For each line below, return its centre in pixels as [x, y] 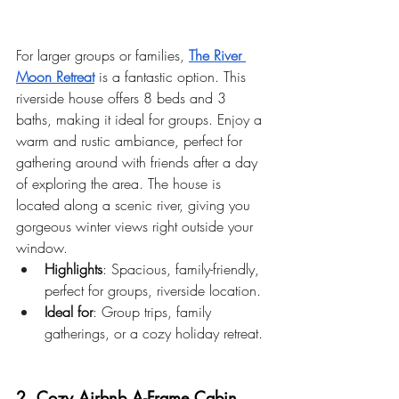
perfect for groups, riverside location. [153, 291]
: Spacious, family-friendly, [183, 269]
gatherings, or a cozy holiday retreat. [154, 334]
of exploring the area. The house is [121, 184]
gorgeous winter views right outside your [137, 227]
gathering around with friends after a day [139, 163]
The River [217, 56]
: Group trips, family [154, 312]
